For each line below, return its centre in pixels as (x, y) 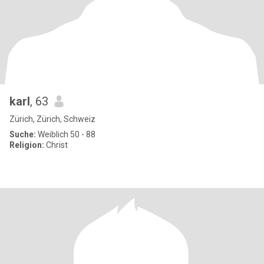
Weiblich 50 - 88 (66, 134)
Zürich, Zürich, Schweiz (52, 119)
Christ (56, 145)
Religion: (27, 145)
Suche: (23, 134)
